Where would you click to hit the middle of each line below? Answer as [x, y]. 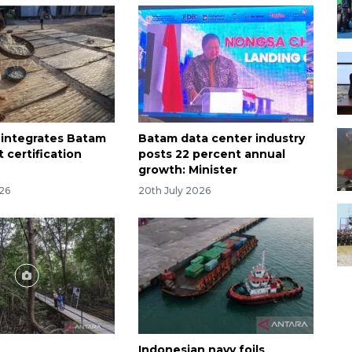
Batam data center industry [221, 138]
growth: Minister [187, 169]
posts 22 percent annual [211, 154]
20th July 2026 [174, 190]
